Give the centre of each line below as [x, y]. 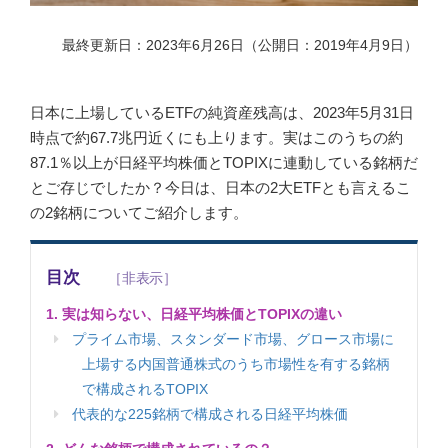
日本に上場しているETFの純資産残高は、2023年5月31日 [222, 112]
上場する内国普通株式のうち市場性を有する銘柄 [236, 364]
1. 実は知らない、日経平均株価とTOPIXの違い [194, 314]
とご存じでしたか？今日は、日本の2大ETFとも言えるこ [220, 187]
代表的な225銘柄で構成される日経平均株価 [208, 414]
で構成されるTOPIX [145, 389]
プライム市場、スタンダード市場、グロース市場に [231, 339]
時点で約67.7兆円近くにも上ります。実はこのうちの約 [216, 137]
